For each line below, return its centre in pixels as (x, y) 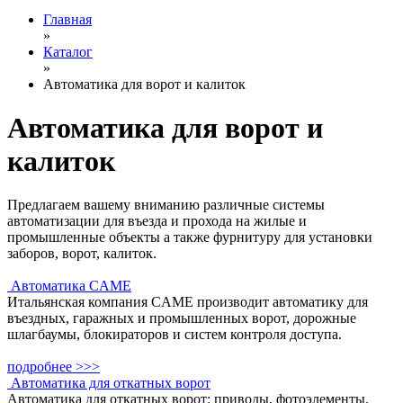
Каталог (68, 51)
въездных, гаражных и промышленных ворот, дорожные (182, 318)
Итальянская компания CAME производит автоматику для (188, 302)
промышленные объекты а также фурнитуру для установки (190, 237)
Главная (67, 19)
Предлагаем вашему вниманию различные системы (166, 205)
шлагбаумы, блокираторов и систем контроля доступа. (175, 335)
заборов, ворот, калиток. (82, 254)
